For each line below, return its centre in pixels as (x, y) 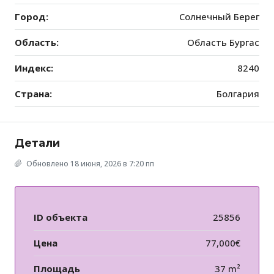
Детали (37, 143)
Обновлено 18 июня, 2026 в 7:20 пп (89, 164)
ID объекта (61, 217)
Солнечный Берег (219, 17)
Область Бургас (223, 43)
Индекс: (34, 68)
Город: (31, 17)
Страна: (33, 94)
